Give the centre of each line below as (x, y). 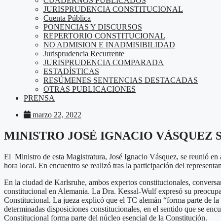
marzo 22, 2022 (57, 115)
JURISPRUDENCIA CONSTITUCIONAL (113, 9)
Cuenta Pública (67, 18)
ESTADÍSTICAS (71, 71)
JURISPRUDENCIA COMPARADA (104, 62)
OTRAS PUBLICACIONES (90, 89)
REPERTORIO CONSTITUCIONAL (104, 36)
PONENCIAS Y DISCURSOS (93, 27)
